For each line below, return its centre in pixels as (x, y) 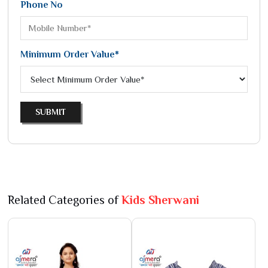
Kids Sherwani (160, 200)
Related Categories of (65, 200)
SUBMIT (51, 112)
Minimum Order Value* (70, 54)
